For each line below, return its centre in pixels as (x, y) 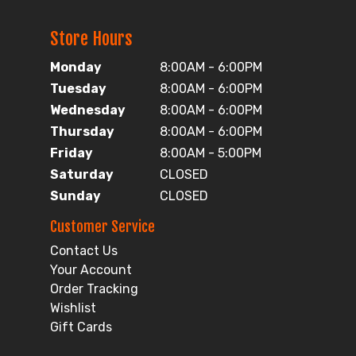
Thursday (82, 132)
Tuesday (78, 89)
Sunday (75, 196)
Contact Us (84, 251)
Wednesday (88, 110)
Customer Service (103, 227)
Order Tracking (94, 289)
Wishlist (73, 308)
